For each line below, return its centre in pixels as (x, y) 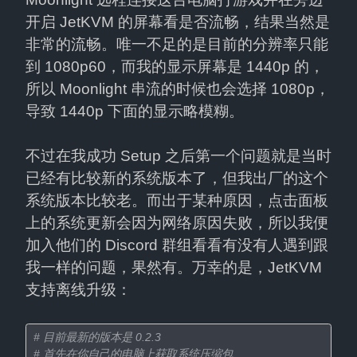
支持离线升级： (78, 290)
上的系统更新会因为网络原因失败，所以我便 (177, 223)
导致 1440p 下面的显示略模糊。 (135, 112)
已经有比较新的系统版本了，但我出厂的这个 (177, 178)
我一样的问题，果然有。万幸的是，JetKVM (174, 268)
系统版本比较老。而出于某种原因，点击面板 (177, 201)
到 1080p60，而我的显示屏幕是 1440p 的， (175, 67)
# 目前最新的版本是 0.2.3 (97, 337)
